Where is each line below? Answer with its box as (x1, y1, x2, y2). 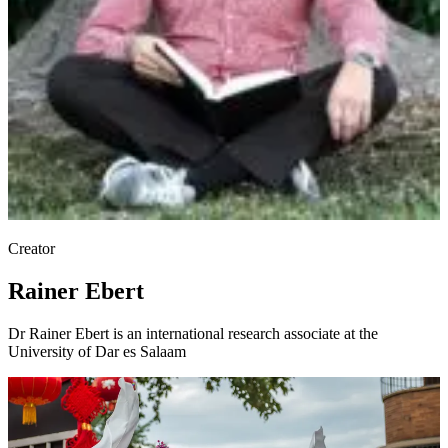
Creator (8, 240, 55, 258)
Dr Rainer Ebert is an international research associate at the (8, 325, 378, 343)
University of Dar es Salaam (8, 343, 186, 361)
